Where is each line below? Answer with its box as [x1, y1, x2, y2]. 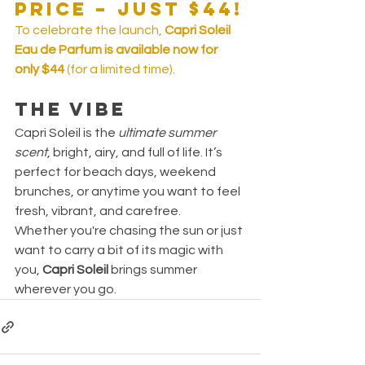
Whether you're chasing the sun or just [15, 224, 245, 238]
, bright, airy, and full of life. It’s [47, 146, 225, 160]
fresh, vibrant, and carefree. [15, 204, 181, 218]
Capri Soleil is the [15, 126, 118, 140]
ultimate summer [118, 126, 219, 140]
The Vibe [15, 98, 126, 121]
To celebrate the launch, [15, 24, 165, 37]
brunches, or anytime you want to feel [15, 185, 243, 199]
